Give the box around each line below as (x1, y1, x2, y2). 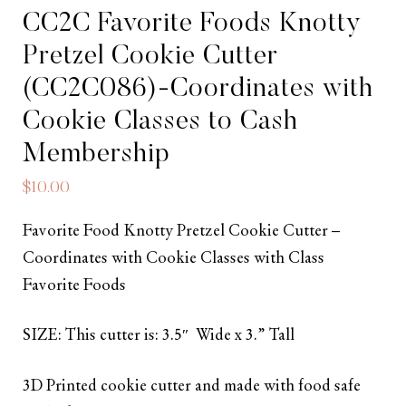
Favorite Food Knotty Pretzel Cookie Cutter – (23, 223, 340, 239)
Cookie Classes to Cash (23, 108, 298, 136)
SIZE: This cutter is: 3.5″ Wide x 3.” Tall (23, 328, 295, 344)
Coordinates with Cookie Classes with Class (23, 250, 324, 266)
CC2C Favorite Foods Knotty (23, 10, 362, 38)
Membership (23, 140, 170, 169)
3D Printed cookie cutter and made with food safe (23, 378, 361, 394)
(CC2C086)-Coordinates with (23, 75, 373, 103)
